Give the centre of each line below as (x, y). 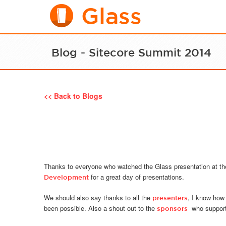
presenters (170, 198)
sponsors (172, 209)
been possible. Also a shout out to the (100, 208)
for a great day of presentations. (137, 177)
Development (66, 177)
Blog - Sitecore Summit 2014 (131, 52)
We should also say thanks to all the (98, 197)
